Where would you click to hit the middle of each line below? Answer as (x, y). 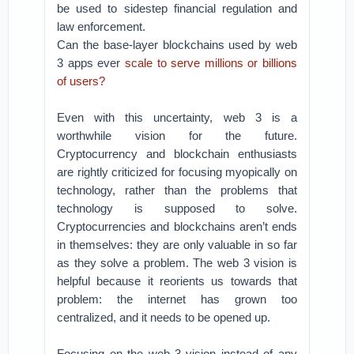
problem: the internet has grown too (177, 299)
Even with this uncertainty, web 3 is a (177, 117)
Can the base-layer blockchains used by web (177, 45)
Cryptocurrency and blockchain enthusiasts (177, 154)
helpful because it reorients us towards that (177, 281)
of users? (81, 81)
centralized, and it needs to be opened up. (164, 317)
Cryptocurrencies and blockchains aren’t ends (177, 226)
